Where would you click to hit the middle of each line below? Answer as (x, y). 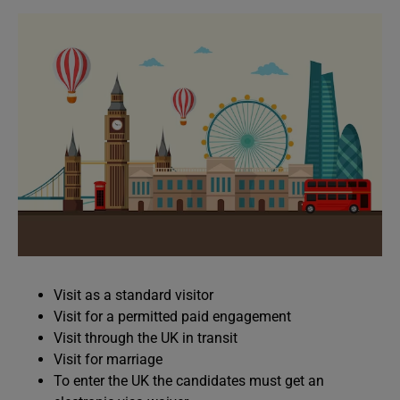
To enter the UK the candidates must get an (189, 381)
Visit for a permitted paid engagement (172, 317)
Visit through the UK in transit (147, 338)
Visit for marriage (110, 359)
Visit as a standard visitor (133, 295)
